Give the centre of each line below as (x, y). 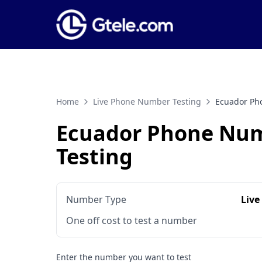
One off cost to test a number (132, 221)
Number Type (96, 200)
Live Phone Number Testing (147, 102)
